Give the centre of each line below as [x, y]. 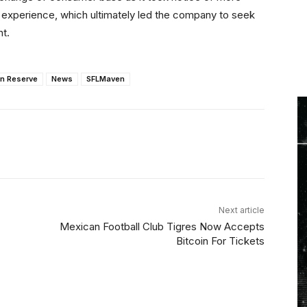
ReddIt [137, 144]
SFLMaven [106, 79]
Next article [241, 210]
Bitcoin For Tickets [220, 241]
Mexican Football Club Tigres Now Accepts [162, 226]
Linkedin [61, 144]
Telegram [283, 144]
